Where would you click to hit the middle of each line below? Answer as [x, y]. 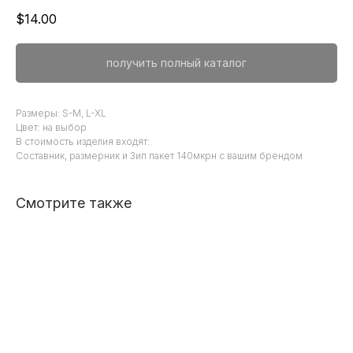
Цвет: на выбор [52, 128]
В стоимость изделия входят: [83, 142]
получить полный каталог [176, 63]
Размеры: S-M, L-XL [62, 113]
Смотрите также [74, 203]
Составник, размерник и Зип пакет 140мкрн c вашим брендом [159, 156]
